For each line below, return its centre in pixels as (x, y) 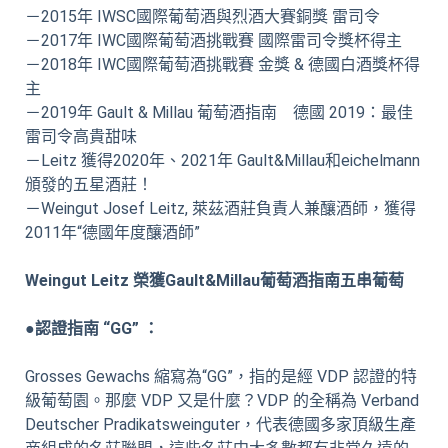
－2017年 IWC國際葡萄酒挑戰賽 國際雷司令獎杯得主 (213, 41)
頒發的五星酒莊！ (89, 185)
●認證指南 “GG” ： (92, 329)
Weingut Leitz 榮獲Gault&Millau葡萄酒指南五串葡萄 (214, 281)
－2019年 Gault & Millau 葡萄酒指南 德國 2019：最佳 (219, 113)
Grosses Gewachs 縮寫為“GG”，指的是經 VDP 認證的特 (221, 377)
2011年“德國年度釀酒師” (112, 233)
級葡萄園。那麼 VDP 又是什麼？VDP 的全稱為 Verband (222, 401)
